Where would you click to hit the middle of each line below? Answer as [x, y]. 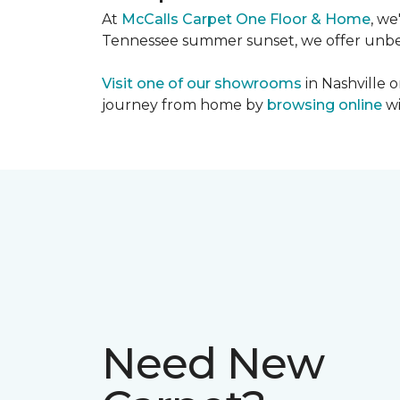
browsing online [325, 105]
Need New [213, 364]
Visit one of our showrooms [202, 83]
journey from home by [184, 105]
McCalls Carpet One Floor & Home [246, 19]
